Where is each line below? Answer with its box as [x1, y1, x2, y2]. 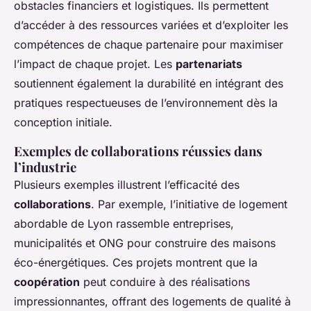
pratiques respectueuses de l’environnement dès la [14, 96, 278, 110]
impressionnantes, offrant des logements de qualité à [14, 294, 291, 309]
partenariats [176, 57, 242, 72]
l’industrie [14, 158, 76, 176]
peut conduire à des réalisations [80, 275, 250, 289]
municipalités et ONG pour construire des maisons [14, 236, 276, 251]
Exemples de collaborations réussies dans [14, 142, 262, 160]
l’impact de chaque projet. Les [14, 57, 176, 72]
